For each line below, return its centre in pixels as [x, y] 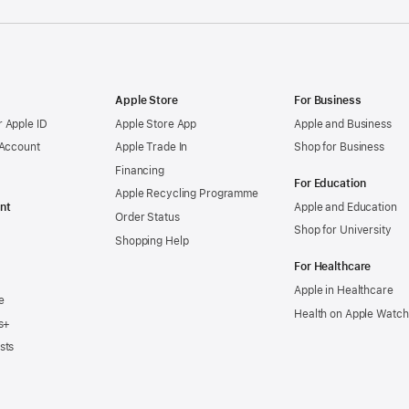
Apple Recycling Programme [187, 194]
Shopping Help [152, 241]
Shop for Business [339, 147]
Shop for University [343, 231]
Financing [140, 170]
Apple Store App [156, 124]
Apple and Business [343, 124]
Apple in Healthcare [344, 290]
